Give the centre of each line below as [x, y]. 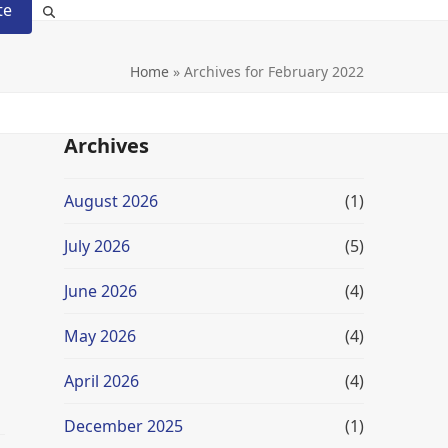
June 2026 [100, 291]
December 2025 [123, 426]
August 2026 [111, 201]
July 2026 [97, 246]
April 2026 [101, 381]
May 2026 [100, 336]
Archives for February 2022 [274, 71]
